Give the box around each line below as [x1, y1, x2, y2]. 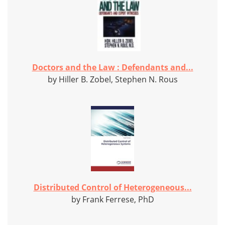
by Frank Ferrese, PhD [71, 194, 154, 205]
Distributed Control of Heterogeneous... [33, 182, 192, 193]
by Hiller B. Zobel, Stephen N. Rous [47, 74, 178, 85]
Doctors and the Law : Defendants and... [32, 62, 193, 73]
